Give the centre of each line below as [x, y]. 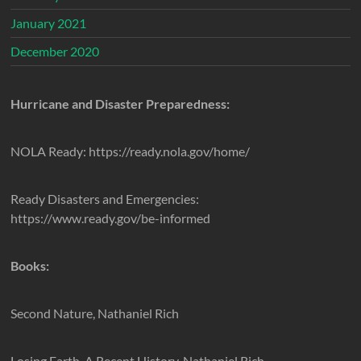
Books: [30, 266]
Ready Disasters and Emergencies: [105, 199]
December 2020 [55, 52]
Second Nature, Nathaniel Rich [95, 313]
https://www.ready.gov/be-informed [111, 218]
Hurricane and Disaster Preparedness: [120, 104]
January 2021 [49, 23]
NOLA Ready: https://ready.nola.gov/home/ [131, 151]
